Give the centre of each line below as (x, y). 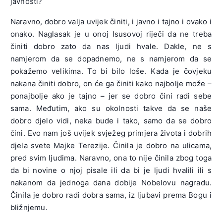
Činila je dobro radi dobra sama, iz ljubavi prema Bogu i (111, 195)
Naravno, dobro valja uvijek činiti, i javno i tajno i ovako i (111, 22)
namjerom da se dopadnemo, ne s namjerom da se (111, 59)
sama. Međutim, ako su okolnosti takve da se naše (111, 109)
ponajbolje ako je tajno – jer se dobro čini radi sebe (111, 96)
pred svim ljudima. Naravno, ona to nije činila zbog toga (111, 158)
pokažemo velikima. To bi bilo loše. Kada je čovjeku (111, 71)
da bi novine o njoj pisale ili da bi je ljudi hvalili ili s (111, 170)
